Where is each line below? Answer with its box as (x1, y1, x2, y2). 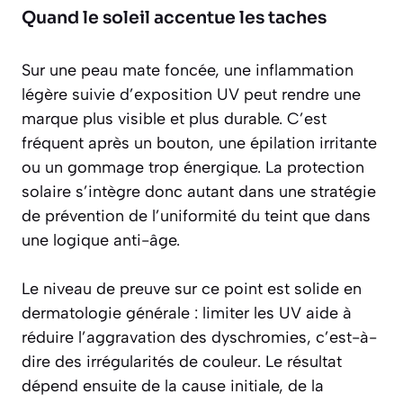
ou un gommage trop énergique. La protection (22, 157, 364, 178)
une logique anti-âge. (22, 230, 180, 251)
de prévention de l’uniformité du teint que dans (22, 206, 371, 227)
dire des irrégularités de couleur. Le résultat (22, 352, 342, 372)
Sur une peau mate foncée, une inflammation (22, 60, 354, 81)
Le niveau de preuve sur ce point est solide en (22, 279, 362, 300)
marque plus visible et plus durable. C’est (22, 109, 327, 130)
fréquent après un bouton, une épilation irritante (22, 133, 377, 154)
